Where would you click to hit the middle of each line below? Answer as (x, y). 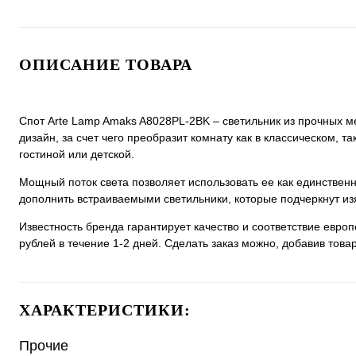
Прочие (44, 346)
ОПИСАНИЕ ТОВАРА (106, 64)
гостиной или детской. (77, 154)
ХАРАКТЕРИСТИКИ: (105, 310)
